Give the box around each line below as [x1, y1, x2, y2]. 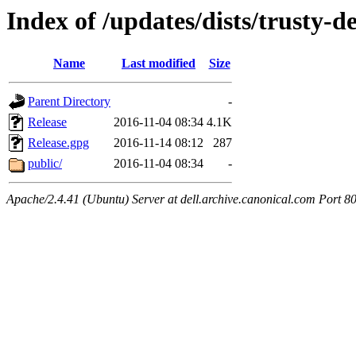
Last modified [122, 56, 195, 71]
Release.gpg [28, 136, 89, 150]
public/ [28, 157, 62, 171]
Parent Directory [28, 95, 110, 109]
